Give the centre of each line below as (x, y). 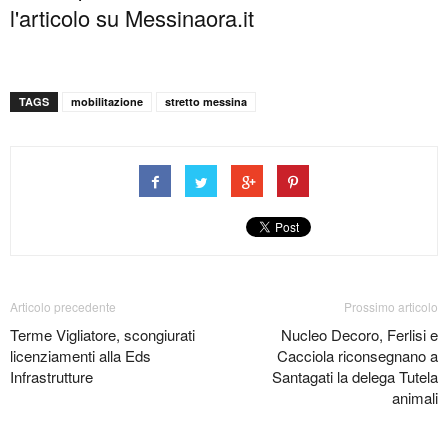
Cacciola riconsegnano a (357, 356)
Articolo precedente (63, 307)
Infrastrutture (51, 377)
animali (415, 398)
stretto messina (206, 102)
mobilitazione (107, 102)
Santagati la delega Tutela (355, 377)
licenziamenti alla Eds (80, 356)
